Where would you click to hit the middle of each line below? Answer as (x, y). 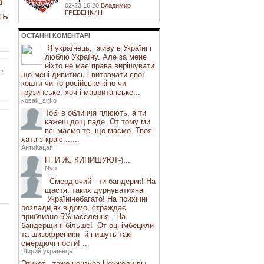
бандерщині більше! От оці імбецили (88, 225)
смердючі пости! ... (55, 243)
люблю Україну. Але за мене (96, 57)
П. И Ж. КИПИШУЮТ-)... (88, 160)
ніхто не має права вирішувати (100, 66)
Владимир (116, 5)
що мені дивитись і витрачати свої (83, 75)
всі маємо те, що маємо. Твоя (98, 131)
